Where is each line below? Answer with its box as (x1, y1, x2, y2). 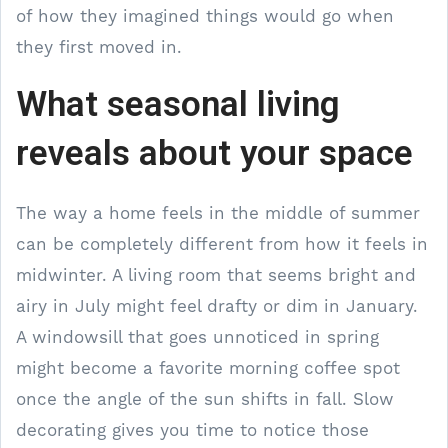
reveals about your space (16, 131, 413, 174)
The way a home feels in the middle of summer (16, 202, 420, 223)
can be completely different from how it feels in (16, 233, 428, 254)
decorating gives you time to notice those (16, 419, 369, 440)
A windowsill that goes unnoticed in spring (16, 326, 379, 347)
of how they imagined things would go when (16, 5, 394, 26)
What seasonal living (16, 82, 340, 125)
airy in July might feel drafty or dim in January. (16, 295, 418, 316)
